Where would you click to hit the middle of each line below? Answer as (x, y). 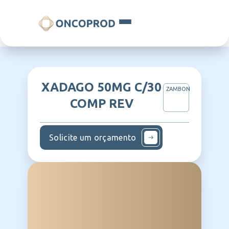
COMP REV (101, 104)
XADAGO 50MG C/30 (102, 87)
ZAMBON (178, 89)
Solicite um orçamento (93, 138)
